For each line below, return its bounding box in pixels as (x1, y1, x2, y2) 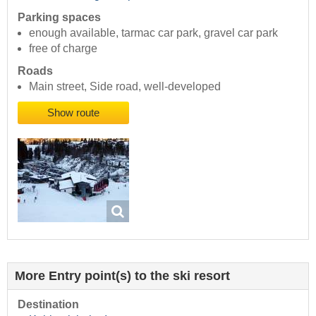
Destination (18, 298, 79, 310)
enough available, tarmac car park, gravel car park (29, 27, 278, 39)
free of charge (29, 42, 97, 55)
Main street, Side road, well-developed (29, 80, 221, 93)
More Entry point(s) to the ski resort (15, 269, 230, 284)
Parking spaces (18, 11, 101, 24)
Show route (47, 107, 99, 119)
